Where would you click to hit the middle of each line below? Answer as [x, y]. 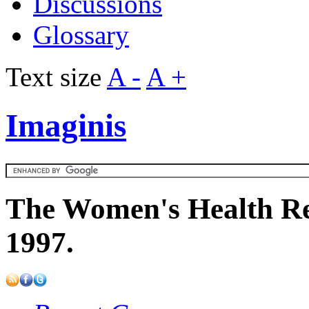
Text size [56, 77]
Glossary [81, 35]
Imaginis [66, 126]
